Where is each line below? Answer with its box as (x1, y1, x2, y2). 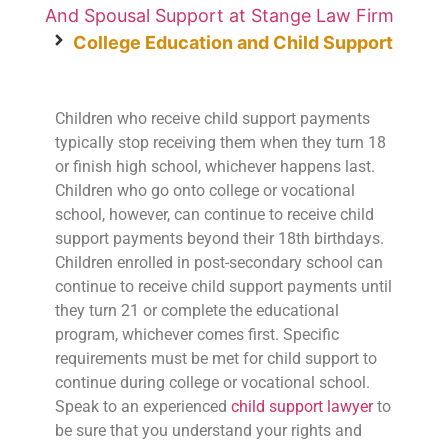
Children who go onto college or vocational (54, 180, 355, 200)
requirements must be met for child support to (54, 348, 377, 368)
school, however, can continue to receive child (54, 204, 374, 224)
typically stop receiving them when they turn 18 (54, 132, 386, 152)
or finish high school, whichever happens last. (54, 156, 375, 176)
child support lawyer (230, 396, 373, 416)
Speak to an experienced (54, 396, 231, 416)
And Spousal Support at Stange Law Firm (44, 4, 394, 26)
